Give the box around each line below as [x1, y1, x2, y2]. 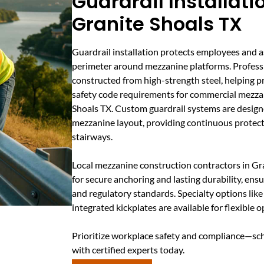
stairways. [72, 130, 113, 142]
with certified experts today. [72, 243, 184, 255]
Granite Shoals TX [72, 10, 242, 37]
